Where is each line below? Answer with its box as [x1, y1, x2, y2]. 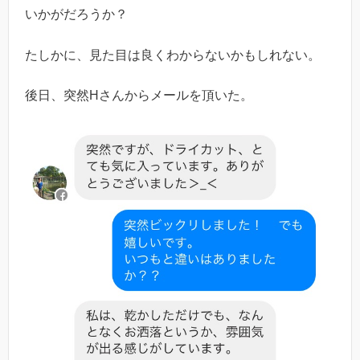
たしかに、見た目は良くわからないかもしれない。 [25, 47, 321, 62]
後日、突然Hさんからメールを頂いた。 [25, 88, 253, 103]
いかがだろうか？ [25, 7, 128, 22]
